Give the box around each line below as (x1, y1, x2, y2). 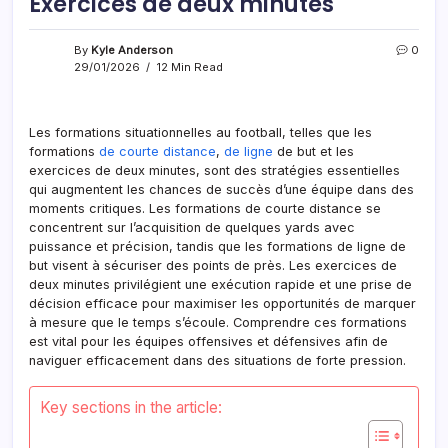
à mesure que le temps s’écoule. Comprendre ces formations (29, 314, 407, 330)
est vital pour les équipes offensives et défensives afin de (29, 333, 388, 349)
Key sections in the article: (40, 397, 222, 417)
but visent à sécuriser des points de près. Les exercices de (29, 257, 397, 273)
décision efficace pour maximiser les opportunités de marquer (29, 295, 416, 311)
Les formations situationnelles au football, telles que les (29, 124, 372, 140)
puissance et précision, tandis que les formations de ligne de (29, 238, 406, 254)
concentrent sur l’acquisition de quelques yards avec (29, 219, 355, 235)
